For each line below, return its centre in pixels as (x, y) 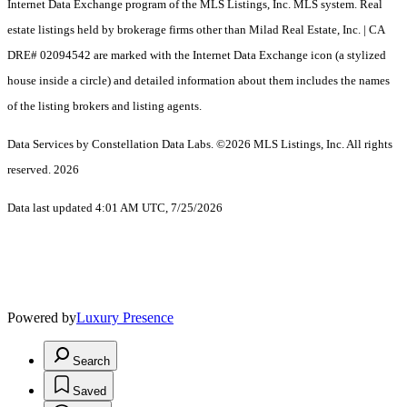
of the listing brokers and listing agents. (104, 106)
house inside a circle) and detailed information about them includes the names (199, 81)
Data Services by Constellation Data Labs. (112, 144)
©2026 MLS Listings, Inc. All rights (304, 144)
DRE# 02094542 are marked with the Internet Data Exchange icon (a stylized (197, 55)
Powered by (42, 318)
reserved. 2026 (43, 170)
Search (91, 362)
